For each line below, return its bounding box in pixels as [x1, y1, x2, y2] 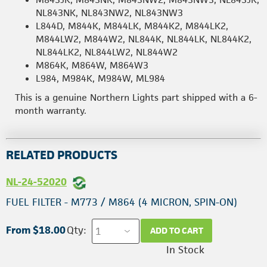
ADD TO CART [150, 225, 203, 237]
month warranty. [15, 104, 86, 117]
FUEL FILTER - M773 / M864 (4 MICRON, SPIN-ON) [6, 195, 237, 209]
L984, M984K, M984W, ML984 [36, 72, 165, 85]
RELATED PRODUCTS [6, 147, 117, 163]
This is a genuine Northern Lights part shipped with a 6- [15, 91, 257, 104]
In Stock [166, 243, 204, 256]
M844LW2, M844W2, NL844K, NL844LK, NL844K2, [36, 32, 252, 45]
